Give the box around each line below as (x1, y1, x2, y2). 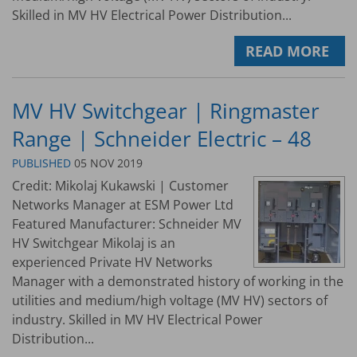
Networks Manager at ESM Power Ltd (12, 195, 233, 214)
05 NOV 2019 (71, 155, 143, 171)
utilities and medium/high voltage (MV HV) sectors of (12, 291, 328, 309)
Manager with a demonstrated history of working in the (12, 272, 343, 290)
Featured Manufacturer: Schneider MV (12, 214, 241, 233)
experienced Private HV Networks (12, 253, 213, 271)
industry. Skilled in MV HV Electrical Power (12, 310, 263, 328)
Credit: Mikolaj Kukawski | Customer (12, 176, 229, 194)
